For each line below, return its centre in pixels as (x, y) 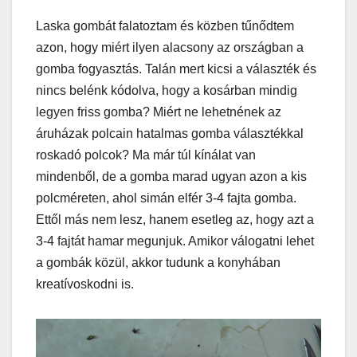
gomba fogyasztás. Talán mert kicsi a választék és (176, 69)
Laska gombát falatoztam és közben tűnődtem (165, 26)
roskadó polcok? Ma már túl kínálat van (146, 155)
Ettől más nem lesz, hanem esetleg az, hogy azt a (175, 220)
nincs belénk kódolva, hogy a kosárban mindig (167, 91)
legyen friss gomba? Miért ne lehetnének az (159, 112)
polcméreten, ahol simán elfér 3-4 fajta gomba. (166, 198)
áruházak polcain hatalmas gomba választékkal (170, 134)
